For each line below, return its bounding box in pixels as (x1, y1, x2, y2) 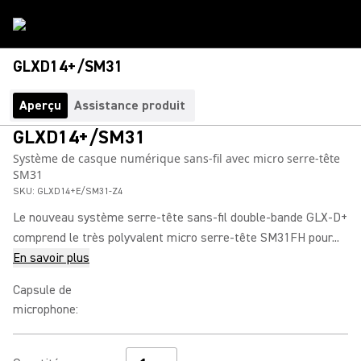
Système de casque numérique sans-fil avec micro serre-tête (13, 151, 340, 166)
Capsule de (13, 282, 72, 298)
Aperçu (19, 98, 61, 114)
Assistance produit (74, 98, 185, 114)
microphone (13, 301, 76, 317)
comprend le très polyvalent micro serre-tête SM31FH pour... (13, 230, 339, 246)
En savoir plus (13, 250, 89, 266)
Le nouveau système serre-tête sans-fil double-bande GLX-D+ (13, 210, 347, 226)
